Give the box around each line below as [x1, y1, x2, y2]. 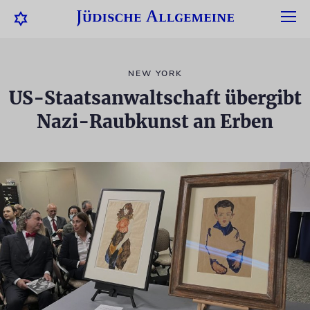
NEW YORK [127, 68, 183, 79]
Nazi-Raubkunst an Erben [37, 110, 273, 133]
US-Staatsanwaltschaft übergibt [8, 86, 302, 109]
